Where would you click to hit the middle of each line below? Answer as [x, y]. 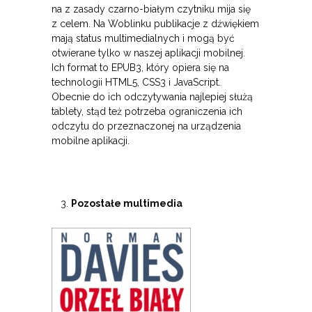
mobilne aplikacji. [91, 141]
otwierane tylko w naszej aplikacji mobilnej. [148, 53]
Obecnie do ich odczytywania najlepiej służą [152, 97]
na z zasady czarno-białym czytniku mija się [151, 9]
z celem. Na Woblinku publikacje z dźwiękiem [155, 24]
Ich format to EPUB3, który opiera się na [140, 68]
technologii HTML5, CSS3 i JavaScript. [136, 83]
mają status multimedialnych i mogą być [143, 39]
